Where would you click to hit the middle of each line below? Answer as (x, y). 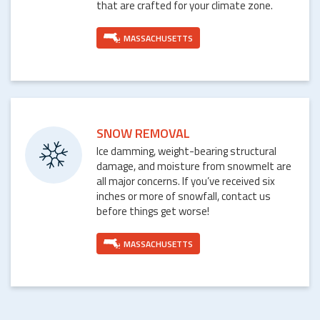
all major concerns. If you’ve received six (186, 181)
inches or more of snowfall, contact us (184, 196)
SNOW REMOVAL (143, 134)
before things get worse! (153, 211)
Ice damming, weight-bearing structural (186, 151)
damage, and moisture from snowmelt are (194, 166)
